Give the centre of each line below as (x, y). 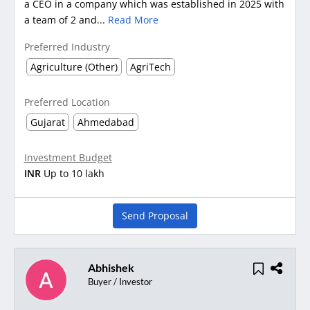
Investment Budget (68, 158)
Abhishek (111, 267)
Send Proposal (155, 215)
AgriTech (150, 67)
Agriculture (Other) (74, 67)
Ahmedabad (106, 122)
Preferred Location (67, 102)
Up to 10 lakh (74, 174)
